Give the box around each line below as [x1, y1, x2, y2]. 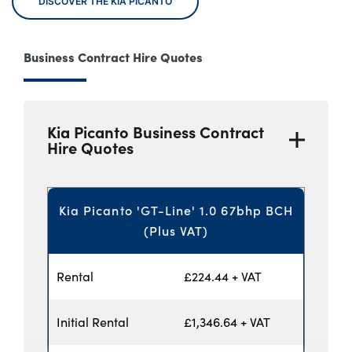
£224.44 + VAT [184, 268, 262, 285]
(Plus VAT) [143, 222, 209, 240]
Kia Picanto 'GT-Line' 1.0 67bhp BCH [59, 202, 293, 219]
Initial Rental [57, 313, 129, 331]
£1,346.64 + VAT [184, 313, 270, 331]
